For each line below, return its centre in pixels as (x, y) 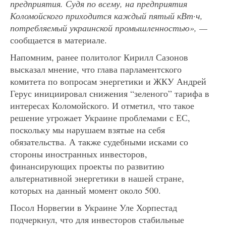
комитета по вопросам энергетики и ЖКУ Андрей (108, 81)
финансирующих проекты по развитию (87, 166)
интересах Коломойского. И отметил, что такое (102, 105)
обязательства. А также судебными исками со (99, 142)
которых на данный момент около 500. (86, 190)
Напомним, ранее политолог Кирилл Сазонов (99, 57)
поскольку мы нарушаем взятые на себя (88, 129)
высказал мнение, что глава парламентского (96, 69)
